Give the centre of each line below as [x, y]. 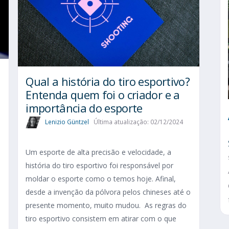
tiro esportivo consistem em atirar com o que [101, 219]
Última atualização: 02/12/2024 [139, 122]
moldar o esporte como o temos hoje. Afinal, [101, 179]
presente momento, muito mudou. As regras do [106, 205]
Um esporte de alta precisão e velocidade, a [99, 152]
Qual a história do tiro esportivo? [108, 81]
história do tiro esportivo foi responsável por [100, 166]
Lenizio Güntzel [67, 122]
